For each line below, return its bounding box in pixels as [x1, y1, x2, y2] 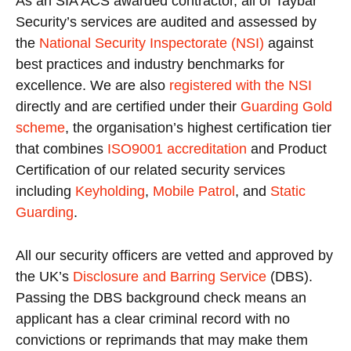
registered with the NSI [169, 77, 312, 93]
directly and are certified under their [16, 98, 241, 114]
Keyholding [75, 183, 145, 199]
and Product [247, 140, 327, 157]
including [16, 183, 75, 199]
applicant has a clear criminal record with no [16, 310, 290, 327]
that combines [16, 140, 107, 157]
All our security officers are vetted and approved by [16, 247, 333, 263]
